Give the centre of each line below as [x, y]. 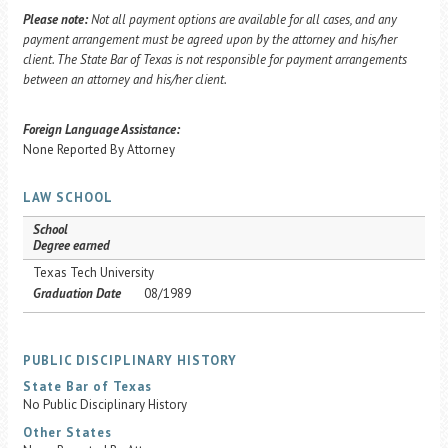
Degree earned [71, 245]
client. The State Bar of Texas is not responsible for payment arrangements [215, 59]
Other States [67, 432]
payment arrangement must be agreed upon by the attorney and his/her [210, 39]
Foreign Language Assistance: [101, 129]
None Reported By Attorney [99, 149]
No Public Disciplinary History [105, 404]
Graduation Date [77, 293]
